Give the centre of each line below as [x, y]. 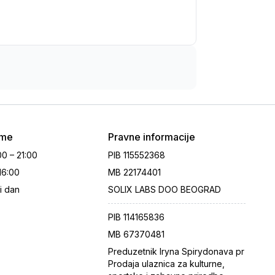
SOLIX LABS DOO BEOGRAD [165, 189]
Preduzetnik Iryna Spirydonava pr [176, 251]
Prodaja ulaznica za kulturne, [166, 264]
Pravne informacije [152, 137]
